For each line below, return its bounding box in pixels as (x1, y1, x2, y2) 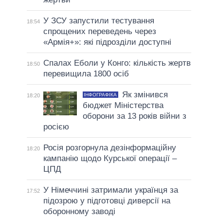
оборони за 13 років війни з (82, 111, 186, 121)
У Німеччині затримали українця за (43, 185, 178, 195)
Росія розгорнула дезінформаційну (43, 143, 176, 153)
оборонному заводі (43, 207, 115, 217)
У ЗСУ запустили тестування (43, 16, 154, 26)
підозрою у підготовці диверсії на (43, 196, 170, 206)
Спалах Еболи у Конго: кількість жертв (43, 58, 191, 68)
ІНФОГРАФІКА (84, 92, 117, 98)
